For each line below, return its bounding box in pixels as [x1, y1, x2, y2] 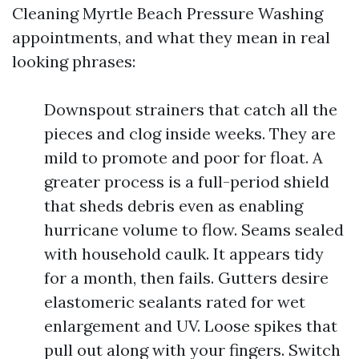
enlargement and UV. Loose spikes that [44, 316, 337, 336]
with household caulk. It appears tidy [44, 244, 324, 264]
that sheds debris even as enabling [44, 196, 303, 216]
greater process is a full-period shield [44, 171, 329, 192]
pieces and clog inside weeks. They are [44, 123, 336, 143]
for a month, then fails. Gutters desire [44, 268, 329, 288]
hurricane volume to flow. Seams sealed [44, 220, 344, 240]
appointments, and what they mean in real [12, 27, 330, 47]
